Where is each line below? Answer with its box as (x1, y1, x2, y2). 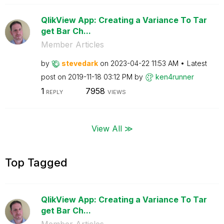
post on (40, 72, 68, 81)
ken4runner (155, 72, 194, 81)
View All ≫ (91, 123, 133, 133)
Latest (186, 58, 207, 67)
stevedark (61, 58, 98, 67)
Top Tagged (5, 155, 67, 169)
